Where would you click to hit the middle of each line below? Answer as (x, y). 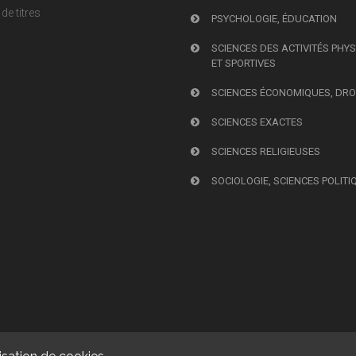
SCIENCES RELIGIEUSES (266, 152)
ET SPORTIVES (244, 64)
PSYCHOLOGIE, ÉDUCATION (275, 19)
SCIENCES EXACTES (257, 122)
